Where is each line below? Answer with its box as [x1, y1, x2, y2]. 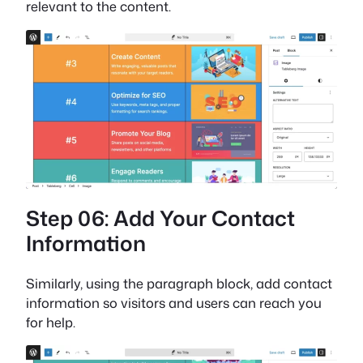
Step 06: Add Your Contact [26, 203, 295, 233]
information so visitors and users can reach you [26, 293, 322, 312]
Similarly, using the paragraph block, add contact [26, 273, 332, 293]
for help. [26, 312, 75, 331]
